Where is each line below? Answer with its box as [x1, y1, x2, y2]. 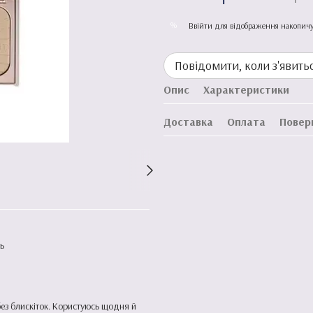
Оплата [227, 115, 265, 129]
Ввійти [189, 20, 212, 31]
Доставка [163, 115, 213, 129]
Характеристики [203, 82, 289, 96]
